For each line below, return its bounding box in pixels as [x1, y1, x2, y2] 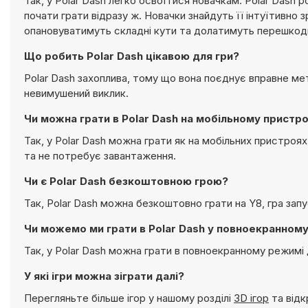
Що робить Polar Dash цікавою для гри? [24, 49, 239, 63]
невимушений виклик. [24, 87, 129, 100]
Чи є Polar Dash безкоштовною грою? [24, 175, 228, 188]
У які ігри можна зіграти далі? [24, 269, 184, 283]
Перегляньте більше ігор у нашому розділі [24, 291, 234, 305]
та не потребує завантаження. [24, 149, 176, 162]
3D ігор [234, 291, 269, 305]
